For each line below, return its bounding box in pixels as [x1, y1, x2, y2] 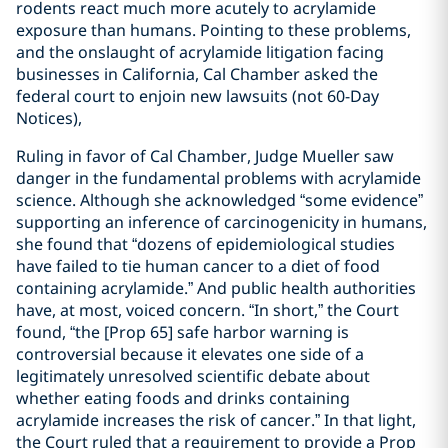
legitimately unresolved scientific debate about [16, 364, 370, 387]
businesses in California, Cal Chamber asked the [16, 62, 378, 85]
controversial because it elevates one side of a [16, 342, 364, 365]
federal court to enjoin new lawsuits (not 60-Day [16, 84, 379, 107]
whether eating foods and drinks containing [16, 386, 350, 409]
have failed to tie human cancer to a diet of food [16, 254, 380, 277]
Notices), [16, 106, 82, 129]
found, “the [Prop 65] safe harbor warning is [16, 320, 349, 343]
